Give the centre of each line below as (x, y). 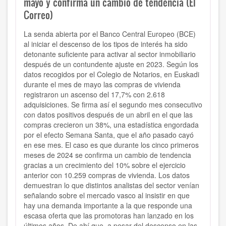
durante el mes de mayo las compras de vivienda (102, 84)
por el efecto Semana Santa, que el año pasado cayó (109, 135)
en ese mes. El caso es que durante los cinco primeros (111, 145)
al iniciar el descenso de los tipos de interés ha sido (106, 44)
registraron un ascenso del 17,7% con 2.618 (94, 95)
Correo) (38, 15)
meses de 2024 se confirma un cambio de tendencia (107, 155)
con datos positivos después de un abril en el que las (108, 115)
